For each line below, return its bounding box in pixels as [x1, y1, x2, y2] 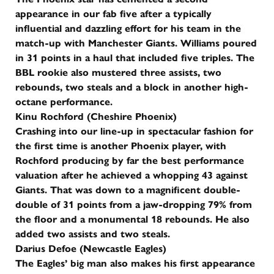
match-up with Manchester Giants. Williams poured [15, 37, 257, 49]
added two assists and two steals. [15, 228, 170, 240]
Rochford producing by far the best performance [15, 154, 244, 166]
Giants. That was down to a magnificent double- [15, 183, 240, 196]
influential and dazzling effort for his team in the [15, 22, 241, 34]
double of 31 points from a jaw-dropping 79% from [15, 198, 252, 210]
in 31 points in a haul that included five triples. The [15, 51, 254, 64]
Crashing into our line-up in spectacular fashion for [15, 125, 253, 137]
